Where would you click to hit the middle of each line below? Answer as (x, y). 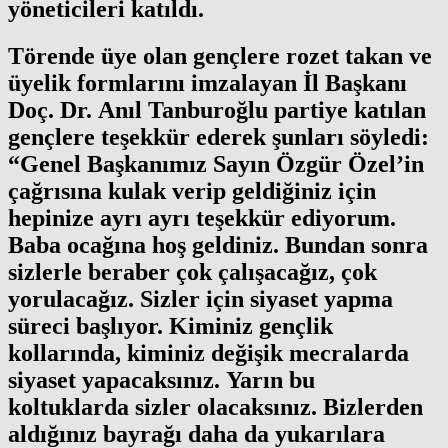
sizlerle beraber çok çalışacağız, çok (192, 272)
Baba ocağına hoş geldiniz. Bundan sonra (218, 245)
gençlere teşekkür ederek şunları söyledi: (218, 137)
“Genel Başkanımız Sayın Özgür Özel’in (216, 164)
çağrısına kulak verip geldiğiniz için (192, 191)
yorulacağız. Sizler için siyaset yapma (200, 299)
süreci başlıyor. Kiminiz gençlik (170, 326)
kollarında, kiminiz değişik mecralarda (208, 353)
